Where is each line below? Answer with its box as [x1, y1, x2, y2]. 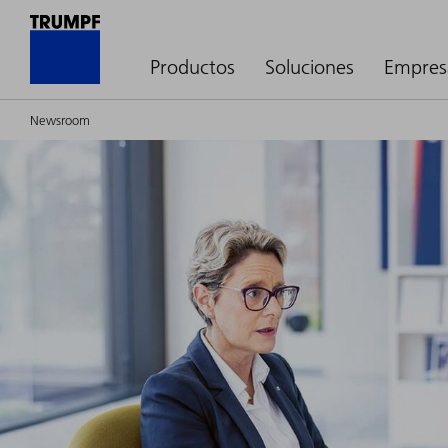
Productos [150, 55, 235, 79]
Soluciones [265, 55, 354, 79]
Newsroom [30, 112, 90, 128]
